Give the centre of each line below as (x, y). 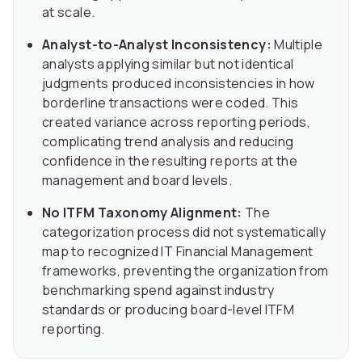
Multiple (297, 45)
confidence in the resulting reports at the (170, 161)
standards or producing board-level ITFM (168, 310)
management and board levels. (137, 181)
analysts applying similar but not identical (168, 64)
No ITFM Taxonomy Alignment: (142, 213)
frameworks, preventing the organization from (185, 271)
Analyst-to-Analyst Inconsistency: (157, 45)
